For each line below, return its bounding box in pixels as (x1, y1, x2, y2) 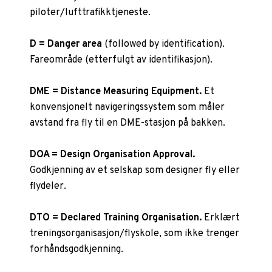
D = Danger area (30, 38, 105, 50)
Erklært (202, 211, 240, 224)
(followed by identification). (104, 38, 225, 50)
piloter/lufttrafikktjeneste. (30, 6, 151, 19)
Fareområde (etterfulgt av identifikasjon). (30, 53, 213, 66)
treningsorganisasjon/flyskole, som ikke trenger (30, 227, 240, 240)
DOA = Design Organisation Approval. (30, 148, 195, 161)
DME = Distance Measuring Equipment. (30, 85, 202, 98)
